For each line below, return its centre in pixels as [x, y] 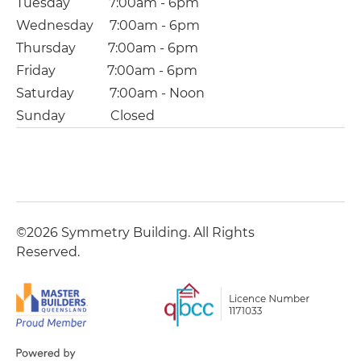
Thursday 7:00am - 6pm [107, 48]
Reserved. [48, 251]
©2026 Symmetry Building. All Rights [135, 232]
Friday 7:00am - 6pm [107, 70]
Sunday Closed [85, 115]
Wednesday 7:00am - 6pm [108, 25]
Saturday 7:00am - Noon [110, 93]
